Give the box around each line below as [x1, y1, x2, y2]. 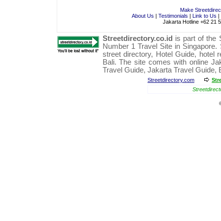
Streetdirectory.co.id [102, 35, 173, 42]
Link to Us [192, 13, 217, 19]
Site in [157, 42, 183, 50]
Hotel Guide [155, 50, 195, 58]
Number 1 [102, 42, 135, 50]
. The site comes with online [114, 58, 211, 66]
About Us [132, 13, 154, 19]
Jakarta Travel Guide [147, 66, 215, 74]
